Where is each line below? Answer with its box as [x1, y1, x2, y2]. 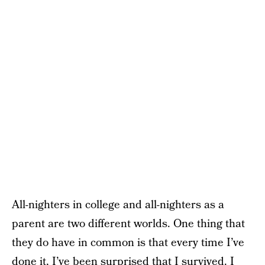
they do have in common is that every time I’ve [12, 234, 244, 251]
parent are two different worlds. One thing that [12, 215, 245, 232]
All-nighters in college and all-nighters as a [12, 196, 224, 213]
